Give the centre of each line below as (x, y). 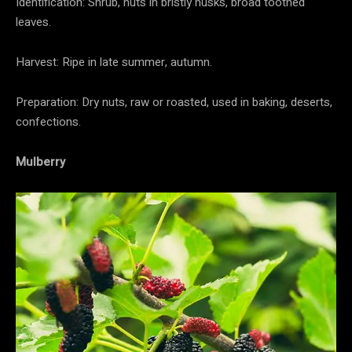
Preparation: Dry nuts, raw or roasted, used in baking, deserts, (174, 103)
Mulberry (40, 162)
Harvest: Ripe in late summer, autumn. (114, 62)
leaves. (33, 22)
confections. (48, 122)
